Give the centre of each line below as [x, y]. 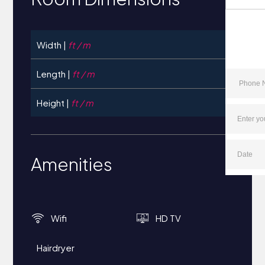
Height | [54, 102]
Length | [55, 73]
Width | [52, 44]
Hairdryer [56, 248]
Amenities [72, 164]
